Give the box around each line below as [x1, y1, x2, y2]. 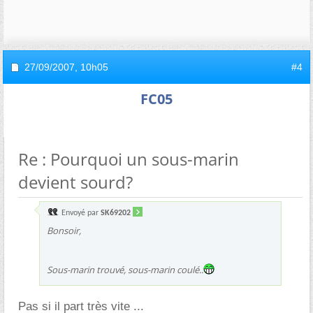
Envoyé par [59, 209, 101, 217]
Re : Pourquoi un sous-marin [18, 147, 239, 170]
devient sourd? [18, 170, 133, 194]
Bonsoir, [47, 224, 81, 237]
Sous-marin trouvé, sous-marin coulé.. [47, 263, 203, 276]
